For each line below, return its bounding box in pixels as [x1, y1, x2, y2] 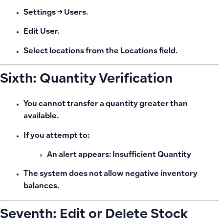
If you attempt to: [23, 132, 89, 140]
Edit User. [23, 28, 60, 36]
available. [23, 113, 59, 121]
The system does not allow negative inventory [23, 171, 197, 178]
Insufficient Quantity [112, 152, 191, 159]
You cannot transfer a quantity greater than [23, 101, 188, 109]
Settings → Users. [23, 9, 88, 17]
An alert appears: [47, 152, 112, 159]
